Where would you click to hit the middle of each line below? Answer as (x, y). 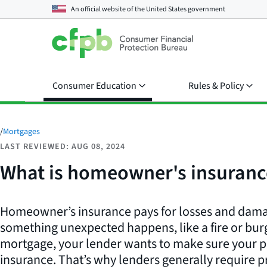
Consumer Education (94, 86)
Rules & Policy (216, 86)
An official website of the (108, 9)
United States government (186, 9)
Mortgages (21, 132)
